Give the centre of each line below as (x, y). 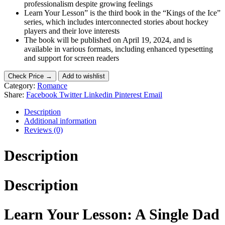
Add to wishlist (84, 76)
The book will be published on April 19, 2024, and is (108, 40)
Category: (21, 85)
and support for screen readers (72, 58)
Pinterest (128, 94)
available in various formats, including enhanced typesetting (119, 49)
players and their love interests (72, 31)
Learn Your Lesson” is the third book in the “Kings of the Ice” (122, 13)
